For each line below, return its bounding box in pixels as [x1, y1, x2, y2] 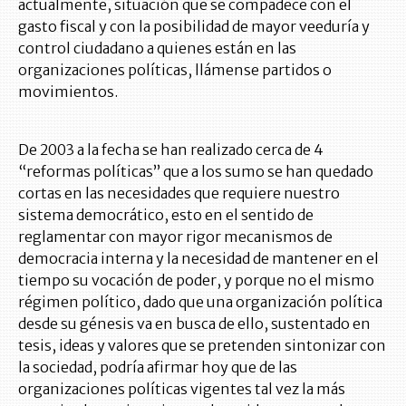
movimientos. [18, 82, 118, 101]
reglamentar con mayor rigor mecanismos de [18, 227, 333, 246]
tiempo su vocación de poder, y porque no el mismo [18, 271, 374, 290]
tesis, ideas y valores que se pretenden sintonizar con [18, 336, 386, 355]
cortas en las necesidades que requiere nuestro [18, 184, 340, 203]
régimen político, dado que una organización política [18, 293, 382, 312]
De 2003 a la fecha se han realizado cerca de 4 [18, 140, 324, 159]
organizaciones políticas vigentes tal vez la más [18, 380, 345, 399]
